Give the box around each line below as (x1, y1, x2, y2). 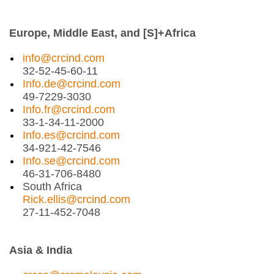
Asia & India (9, 243, 72, 256)
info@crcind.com (23, 51, 105, 64)
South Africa (23, 180, 82, 193)
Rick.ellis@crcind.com (23, 193, 130, 206)
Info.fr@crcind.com (23, 103, 115, 116)
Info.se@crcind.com (23, 154, 120, 167)
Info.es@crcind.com (23, 128, 120, 141)
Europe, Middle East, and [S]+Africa (9, 26, 196, 39)
